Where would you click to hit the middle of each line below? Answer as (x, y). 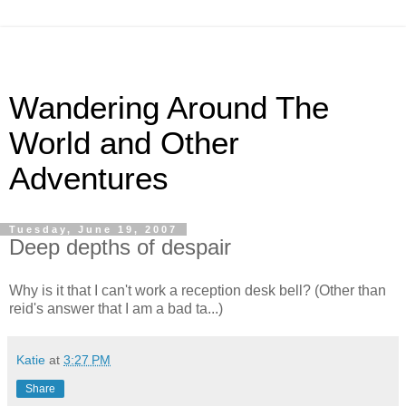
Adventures (89, 179)
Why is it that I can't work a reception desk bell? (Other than (198, 290)
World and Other (124, 143)
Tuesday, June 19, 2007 (93, 229)
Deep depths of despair (120, 247)
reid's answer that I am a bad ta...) (116, 308)
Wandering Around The (169, 108)
